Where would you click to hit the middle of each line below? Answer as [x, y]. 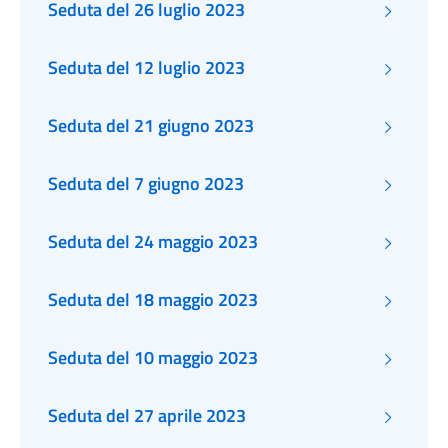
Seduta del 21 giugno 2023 [151, 125]
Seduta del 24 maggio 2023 [153, 241]
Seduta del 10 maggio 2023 [153, 357]
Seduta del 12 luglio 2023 [146, 67]
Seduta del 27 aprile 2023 [147, 415]
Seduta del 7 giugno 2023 [146, 183]
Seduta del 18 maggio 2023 [153, 299]
